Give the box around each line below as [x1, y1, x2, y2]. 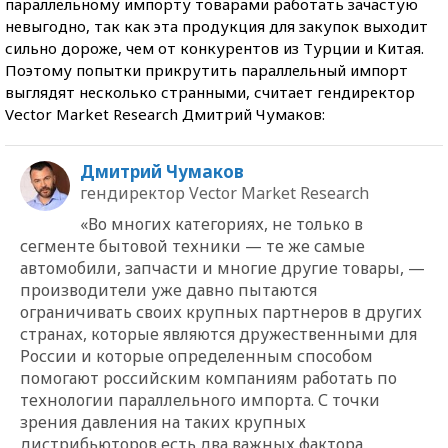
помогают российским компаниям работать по [20, 366, 397, 389]
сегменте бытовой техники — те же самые [20, 234, 365, 257]
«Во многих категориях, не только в [80, 212, 363, 235]
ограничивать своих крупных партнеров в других [20, 300, 422, 323]
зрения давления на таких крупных [20, 410, 306, 433]
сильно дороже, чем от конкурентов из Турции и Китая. [5, 37, 424, 58]
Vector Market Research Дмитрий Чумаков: [5, 103, 325, 124]
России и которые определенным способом [20, 344, 373, 367]
